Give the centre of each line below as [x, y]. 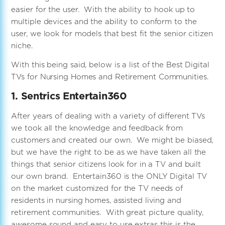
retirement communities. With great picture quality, [107, 212]
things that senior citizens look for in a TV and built [106, 164]
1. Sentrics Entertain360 [69, 96]
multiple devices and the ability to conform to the [104, 21]
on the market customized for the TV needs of [97, 188]
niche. [22, 45]
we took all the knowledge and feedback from [97, 128]
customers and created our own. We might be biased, [112, 140]
